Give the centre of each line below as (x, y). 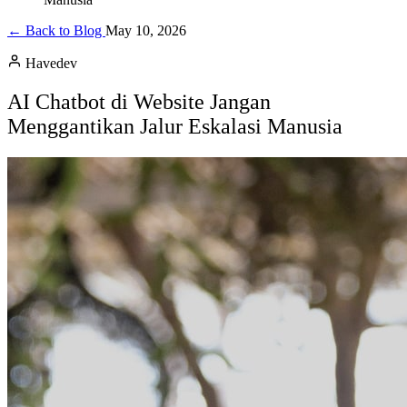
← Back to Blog (56, 30)
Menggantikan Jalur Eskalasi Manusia (175, 126)
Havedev (51, 63)
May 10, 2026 (146, 30)
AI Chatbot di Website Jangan (139, 101)
